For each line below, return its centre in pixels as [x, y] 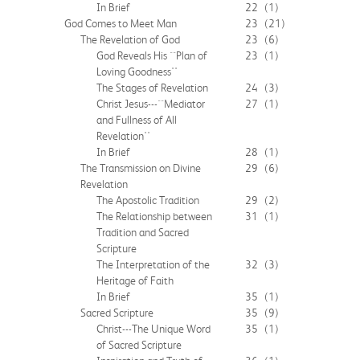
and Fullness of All [137, 119]
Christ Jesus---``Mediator [151, 103]
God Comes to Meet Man [121, 23]
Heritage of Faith [135, 280]
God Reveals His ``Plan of [152, 55]
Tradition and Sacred [143, 232]
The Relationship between [154, 216]
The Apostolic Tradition [148, 200]
